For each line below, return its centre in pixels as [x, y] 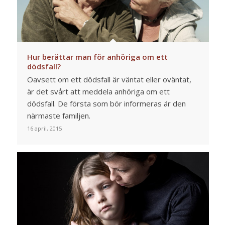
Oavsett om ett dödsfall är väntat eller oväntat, [109, 80]
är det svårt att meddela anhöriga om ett [98, 92]
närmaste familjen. [59, 116]
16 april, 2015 [44, 129]
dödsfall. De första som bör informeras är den [106, 104]
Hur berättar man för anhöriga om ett [97, 57]
